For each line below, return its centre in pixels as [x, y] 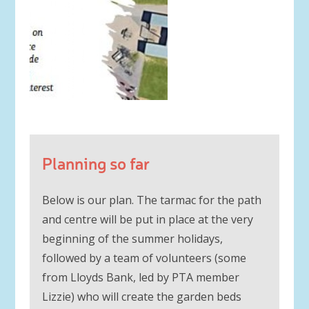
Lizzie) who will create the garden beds [141, 296]
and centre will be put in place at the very [147, 219]
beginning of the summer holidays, [132, 238]
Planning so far [96, 162]
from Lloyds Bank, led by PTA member [140, 277]
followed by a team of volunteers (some [144, 258]
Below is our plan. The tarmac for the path [151, 200]
